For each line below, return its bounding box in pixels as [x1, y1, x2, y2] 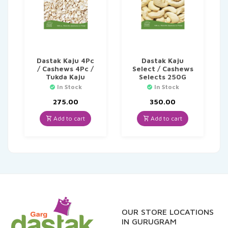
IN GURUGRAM [122, 217, 177, 226]
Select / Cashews [132, 64, 193, 73]
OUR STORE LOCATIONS [122, 207, 214, 217]
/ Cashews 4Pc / [37, 64, 94, 73]
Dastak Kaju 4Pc [37, 56, 94, 65]
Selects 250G [139, 72, 186, 81]
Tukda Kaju [46, 72, 85, 81]
